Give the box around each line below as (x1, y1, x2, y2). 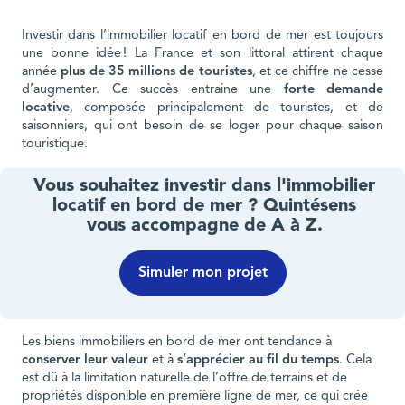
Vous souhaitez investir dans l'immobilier (33, 177, 376, 196)
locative (22, 100, 70, 115)
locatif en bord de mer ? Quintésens (52, 197, 357, 216)
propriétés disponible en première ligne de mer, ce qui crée (22, 389, 368, 403)
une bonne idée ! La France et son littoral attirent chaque (22, 46, 383, 61)
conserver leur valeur (22, 353, 148, 367)
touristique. (22, 137, 91, 151)
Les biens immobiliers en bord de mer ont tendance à (22, 334, 332, 349)
